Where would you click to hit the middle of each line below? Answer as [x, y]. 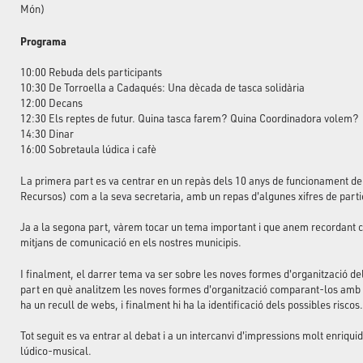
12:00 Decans [51, 103]
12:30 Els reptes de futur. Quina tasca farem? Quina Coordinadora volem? [190, 118]
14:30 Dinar [47, 134]
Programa [43, 41]
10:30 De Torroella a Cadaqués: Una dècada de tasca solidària [162, 88]
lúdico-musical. [56, 351]
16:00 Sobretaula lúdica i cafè [88, 149]
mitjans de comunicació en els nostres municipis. [131, 242]
